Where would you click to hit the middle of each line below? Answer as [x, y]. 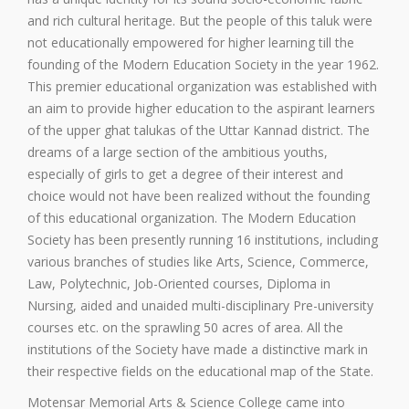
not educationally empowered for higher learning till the [191, 43]
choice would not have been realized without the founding [199, 196]
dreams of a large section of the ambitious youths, [178, 152]
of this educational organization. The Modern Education [192, 218]
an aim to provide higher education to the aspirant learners [201, 109]
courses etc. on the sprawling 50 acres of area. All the [185, 328]
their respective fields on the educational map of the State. [200, 372]
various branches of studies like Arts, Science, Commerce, [198, 262]
